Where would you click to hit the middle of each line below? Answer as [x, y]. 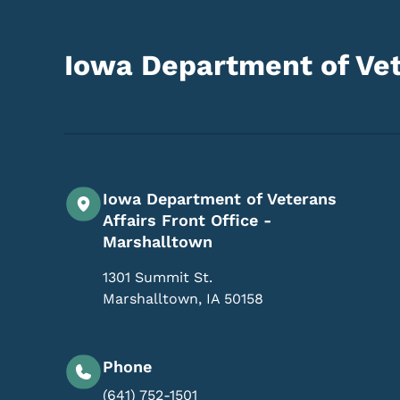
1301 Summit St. [158, 277]
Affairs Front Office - [187, 220]
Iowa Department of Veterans [220, 199]
